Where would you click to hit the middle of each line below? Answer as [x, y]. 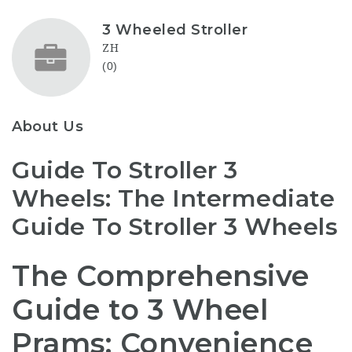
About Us [48, 126]
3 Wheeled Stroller [175, 30]
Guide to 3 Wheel [140, 310]
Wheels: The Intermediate [173, 198]
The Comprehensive [161, 276]
